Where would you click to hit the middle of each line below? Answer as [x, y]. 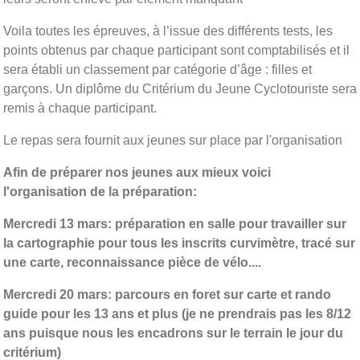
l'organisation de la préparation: [100, 191]
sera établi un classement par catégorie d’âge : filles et [157, 69]
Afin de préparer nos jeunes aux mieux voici [137, 172]
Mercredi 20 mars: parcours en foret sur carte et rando [167, 294]
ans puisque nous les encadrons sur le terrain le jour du [173, 333]
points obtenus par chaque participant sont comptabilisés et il [176, 50]
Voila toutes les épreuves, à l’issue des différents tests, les [168, 31]
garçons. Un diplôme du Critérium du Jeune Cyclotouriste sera [180, 88]
